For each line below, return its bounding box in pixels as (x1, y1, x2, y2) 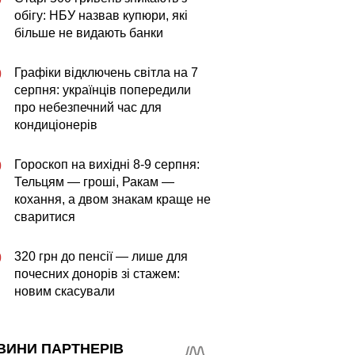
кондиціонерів (14, 118, 97, 132)
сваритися (14, 210, 75, 223)
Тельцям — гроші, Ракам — (14, 175, 174, 189)
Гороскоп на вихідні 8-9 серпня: (14, 158, 200, 171)
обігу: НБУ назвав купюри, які (14, 9, 188, 22)
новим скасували (14, 284, 115, 298)
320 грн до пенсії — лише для (14, 250, 188, 263)
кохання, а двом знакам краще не (14, 193, 211, 206)
